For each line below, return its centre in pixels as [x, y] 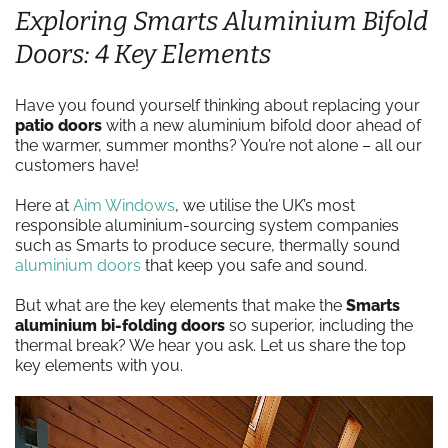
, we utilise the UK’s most [265, 205]
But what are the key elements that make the [180, 305]
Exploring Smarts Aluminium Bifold [221, 21]
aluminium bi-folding [96, 325]
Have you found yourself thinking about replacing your [217, 105]
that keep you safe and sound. [254, 265]
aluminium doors [78, 265]
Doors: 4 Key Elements [143, 54]
